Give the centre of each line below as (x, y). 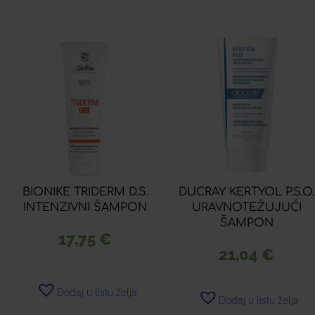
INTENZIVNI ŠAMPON (85, 208)
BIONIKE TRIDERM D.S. (85, 192)
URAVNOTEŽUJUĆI (246, 208)
